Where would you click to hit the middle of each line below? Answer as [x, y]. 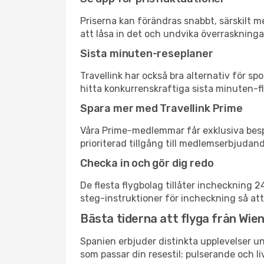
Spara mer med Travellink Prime [161, 108]
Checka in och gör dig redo [147, 163]
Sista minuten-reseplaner [147, 54]
